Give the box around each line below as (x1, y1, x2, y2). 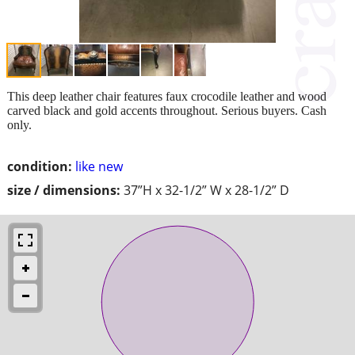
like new (75, 157, 123, 175)
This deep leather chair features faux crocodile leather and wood (7, 89, 326, 103)
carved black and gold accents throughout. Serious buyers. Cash (7, 103, 326, 117)
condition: (7, 157, 72, 175)
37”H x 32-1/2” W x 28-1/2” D (124, 181, 289, 199)
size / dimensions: (7, 181, 120, 199)
